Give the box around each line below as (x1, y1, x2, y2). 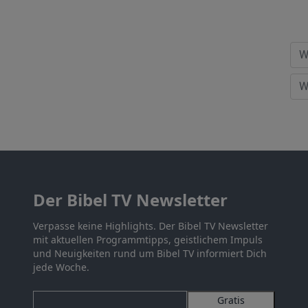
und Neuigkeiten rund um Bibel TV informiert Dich (33, 247, 267, 261)
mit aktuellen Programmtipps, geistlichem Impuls (33, 233, 263, 247)
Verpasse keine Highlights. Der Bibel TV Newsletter (33, 219, 268, 233)
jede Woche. (33, 261, 89, 274)
